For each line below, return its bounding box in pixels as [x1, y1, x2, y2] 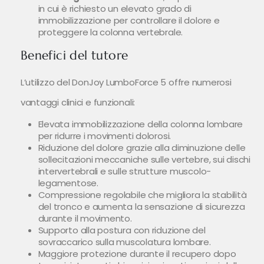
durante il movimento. [38, 212, 132, 225]
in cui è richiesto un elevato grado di [38, 2, 192, 15]
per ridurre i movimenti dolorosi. [38, 130, 171, 143]
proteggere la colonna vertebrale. [38, 25, 183, 38]
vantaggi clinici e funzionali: [20, 96, 136, 109]
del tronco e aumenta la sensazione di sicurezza [38, 200, 245, 213]
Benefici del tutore [20, 47, 128, 64]
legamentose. [38, 177, 98, 190]
